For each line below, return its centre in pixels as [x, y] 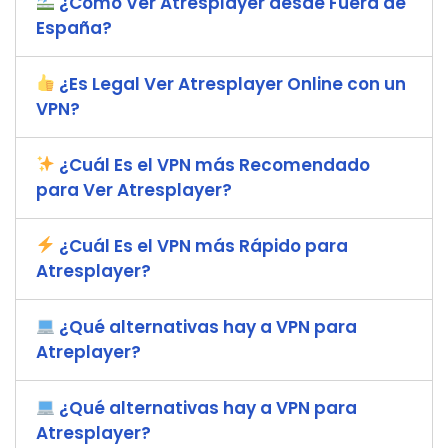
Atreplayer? [88, 351]
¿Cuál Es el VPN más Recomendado [213, 164]
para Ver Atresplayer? [134, 189]
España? [74, 27]
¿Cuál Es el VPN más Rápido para [202, 245]
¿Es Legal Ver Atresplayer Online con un [231, 83]
